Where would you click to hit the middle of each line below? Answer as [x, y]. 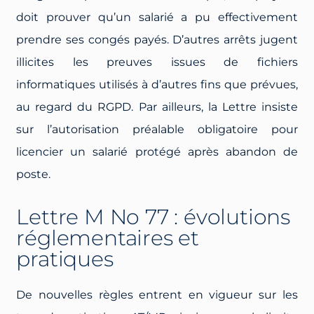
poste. [34, 174]
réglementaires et [108, 238]
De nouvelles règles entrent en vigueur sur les [157, 294]
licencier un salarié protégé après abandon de [157, 151]
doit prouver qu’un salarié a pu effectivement [157, 17]
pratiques [65, 259]
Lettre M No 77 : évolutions [153, 217]
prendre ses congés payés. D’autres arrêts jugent [157, 39]
